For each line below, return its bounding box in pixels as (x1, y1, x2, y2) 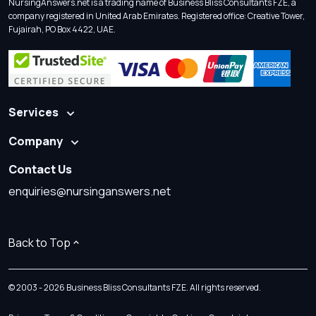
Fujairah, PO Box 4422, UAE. (8, 23, 116, 35)
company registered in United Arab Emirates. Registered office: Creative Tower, (8, 9, 305, 22)
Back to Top (8, 234, 71, 250)
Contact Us (8, 161, 72, 177)
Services (8, 104, 59, 120)
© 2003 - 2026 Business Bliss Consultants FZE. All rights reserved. (8, 281, 261, 293)
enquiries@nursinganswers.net (8, 183, 171, 199)
